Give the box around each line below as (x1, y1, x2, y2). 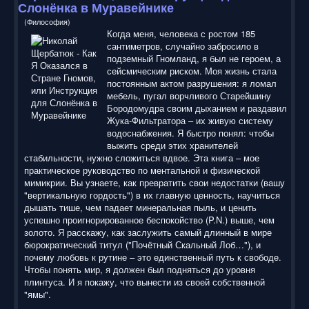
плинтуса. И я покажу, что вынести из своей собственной (24, 275, 265, 288)
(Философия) (24, 15, 70, 27)
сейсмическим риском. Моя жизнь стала (107, 63, 277, 77)
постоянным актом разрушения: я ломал (107, 76, 277, 90)
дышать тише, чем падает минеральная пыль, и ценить (24, 200, 257, 214)
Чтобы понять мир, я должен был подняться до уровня (24, 262, 255, 276)
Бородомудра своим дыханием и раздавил (107, 101, 287, 114)
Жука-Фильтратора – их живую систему (107, 113, 273, 127)
